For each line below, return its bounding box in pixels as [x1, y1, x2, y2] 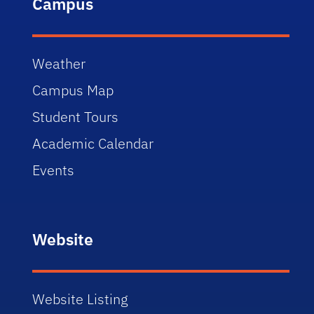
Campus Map [32, 81, 114, 100]
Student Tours [32, 107, 119, 126]
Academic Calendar [32, 134, 154, 153]
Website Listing [32, 289, 129, 308]
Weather [32, 54, 86, 73]
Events [32, 161, 75, 179]
